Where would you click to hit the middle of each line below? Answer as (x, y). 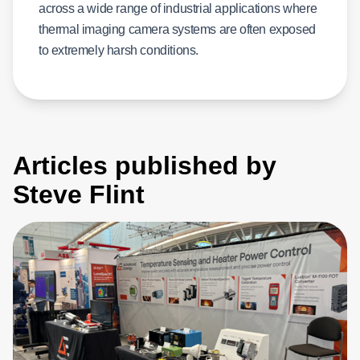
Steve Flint (79, 194)
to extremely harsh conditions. (119, 50)
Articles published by (145, 166)
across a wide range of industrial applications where (178, 8)
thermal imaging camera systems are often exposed (177, 29)
